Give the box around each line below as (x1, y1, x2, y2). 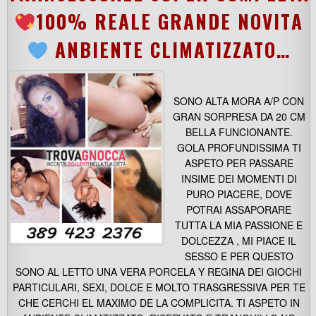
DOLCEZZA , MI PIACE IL (181, 233, 296, 248)
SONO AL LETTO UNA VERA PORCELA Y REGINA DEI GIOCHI (16, 265, 302, 279)
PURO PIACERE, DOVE (186, 187, 292, 201)
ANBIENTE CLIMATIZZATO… (48, 35, 291, 63)
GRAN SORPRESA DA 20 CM (172, 109, 305, 123)
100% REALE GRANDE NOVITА (35, 7, 303, 35)
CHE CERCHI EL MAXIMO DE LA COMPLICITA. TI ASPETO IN (18, 296, 300, 310)
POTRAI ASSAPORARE (186, 202, 291, 217)
